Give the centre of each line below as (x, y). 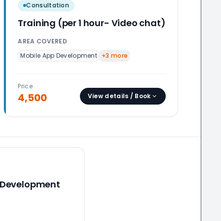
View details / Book (119, 96)
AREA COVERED (43, 41)
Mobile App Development (59, 55)
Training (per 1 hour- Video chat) (92, 23)
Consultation (48, 5)
